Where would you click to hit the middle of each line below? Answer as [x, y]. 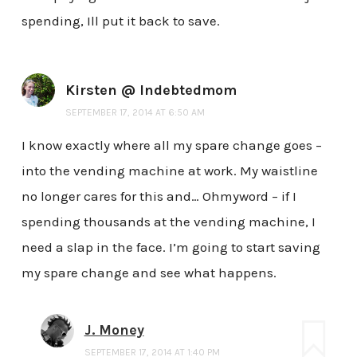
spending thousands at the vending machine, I [168, 222]
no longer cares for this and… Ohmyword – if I [159, 196]
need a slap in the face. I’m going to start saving [171, 247]
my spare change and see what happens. [149, 273]
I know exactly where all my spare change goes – [171, 145]
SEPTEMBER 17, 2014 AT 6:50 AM [135, 112]
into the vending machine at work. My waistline [169, 171]
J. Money [114, 330]
